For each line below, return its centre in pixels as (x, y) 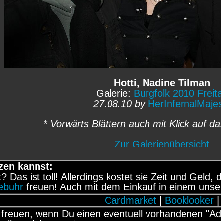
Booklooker (189, 200)
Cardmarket (130, 200)
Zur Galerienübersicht (162, 144)
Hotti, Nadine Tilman (162, 83)
